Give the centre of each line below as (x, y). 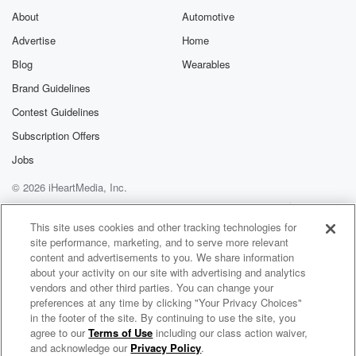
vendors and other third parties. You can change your (152, 287)
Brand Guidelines (51, 88)
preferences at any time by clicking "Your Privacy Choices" (166, 302)
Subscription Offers (56, 135)
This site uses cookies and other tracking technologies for (164, 227)
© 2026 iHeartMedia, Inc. (70, 187)
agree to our (60, 333)
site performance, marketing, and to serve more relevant (160, 242)
